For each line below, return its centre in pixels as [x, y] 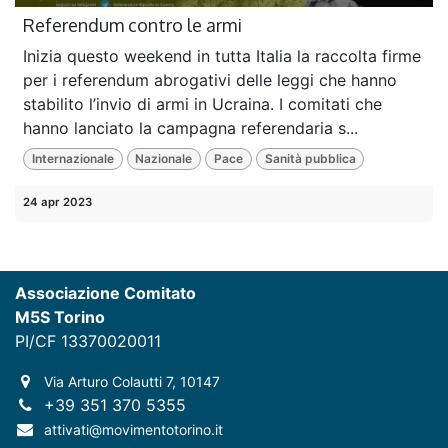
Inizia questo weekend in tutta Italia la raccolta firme [222, 55]
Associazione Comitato [105, 292]
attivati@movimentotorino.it [133, 429]
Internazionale [72, 158]
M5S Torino [60, 316]
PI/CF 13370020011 [88, 340]
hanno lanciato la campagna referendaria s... [190, 127]
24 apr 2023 [57, 202]
